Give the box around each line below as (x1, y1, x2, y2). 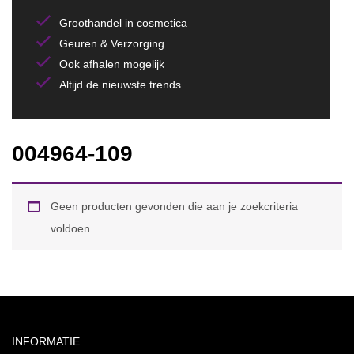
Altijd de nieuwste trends (59, 78, 181, 91)
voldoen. (51, 222, 93, 235)
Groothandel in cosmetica (59, 17, 187, 29)
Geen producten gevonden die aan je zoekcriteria (51, 200, 298, 213)
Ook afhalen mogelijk (59, 58, 164, 70)
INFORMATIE (12, 335, 80, 348)
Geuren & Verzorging (59, 37, 164, 50)
